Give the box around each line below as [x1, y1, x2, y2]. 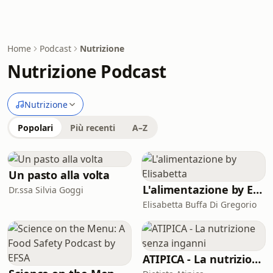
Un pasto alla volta [9, 168, 110, 182]
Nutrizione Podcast [7, 60, 166, 83]
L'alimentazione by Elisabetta [253, 182, 263, 197]
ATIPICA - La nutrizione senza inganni [252, 252, 261, 266]
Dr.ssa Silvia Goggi [9, 184, 83, 196]
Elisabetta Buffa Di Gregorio [143, 199, 257, 210]
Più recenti [70, 122, 115, 133]
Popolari [18, 122, 53, 133]
